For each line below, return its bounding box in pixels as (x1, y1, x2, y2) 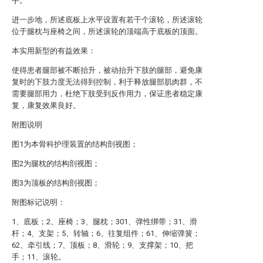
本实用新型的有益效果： (12, 46, 96, 55)
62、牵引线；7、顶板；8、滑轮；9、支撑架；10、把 (12, 241, 193, 249)
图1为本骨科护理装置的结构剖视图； (12, 140, 138, 149)
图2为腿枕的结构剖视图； (12, 159, 100, 168)
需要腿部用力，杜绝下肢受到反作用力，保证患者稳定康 (12, 89, 203, 98)
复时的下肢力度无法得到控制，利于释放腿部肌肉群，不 (12, 77, 203, 86)
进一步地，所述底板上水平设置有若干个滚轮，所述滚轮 (12, 15, 203, 24)
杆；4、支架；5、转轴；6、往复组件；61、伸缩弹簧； (12, 229, 200, 238)
